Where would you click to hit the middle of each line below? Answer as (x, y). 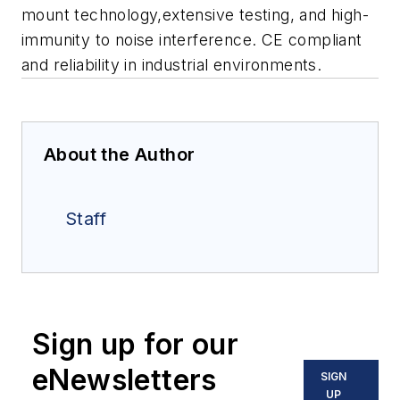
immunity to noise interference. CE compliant (192, 40)
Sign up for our (135, 345)
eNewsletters (125, 380)
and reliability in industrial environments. (172, 65)
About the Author (120, 155)
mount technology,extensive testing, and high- (195, 15)
